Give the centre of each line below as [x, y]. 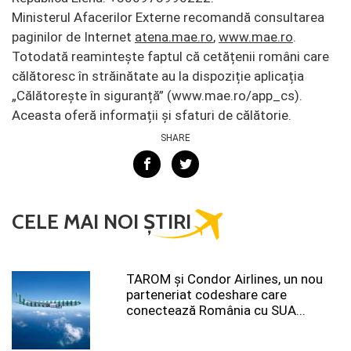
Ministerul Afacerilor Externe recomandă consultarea [168, 17]
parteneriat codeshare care [206, 295]
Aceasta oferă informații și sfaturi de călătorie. [152, 115]
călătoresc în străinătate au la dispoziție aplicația [158, 76]
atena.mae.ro [174, 37]
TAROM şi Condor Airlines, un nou [224, 279]
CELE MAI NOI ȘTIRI [101, 222]
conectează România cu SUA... [216, 310]
